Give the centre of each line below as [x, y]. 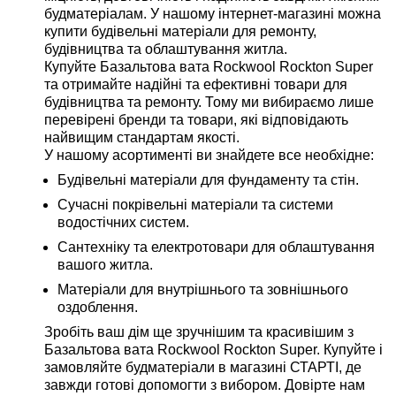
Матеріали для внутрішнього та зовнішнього [203, 289]
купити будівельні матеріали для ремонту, [180, 31]
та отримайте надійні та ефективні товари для [196, 84]
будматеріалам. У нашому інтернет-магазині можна [213, 14]
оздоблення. [98, 307]
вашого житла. [105, 265]
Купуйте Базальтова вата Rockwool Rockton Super [209, 67]
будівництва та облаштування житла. [166, 49]
